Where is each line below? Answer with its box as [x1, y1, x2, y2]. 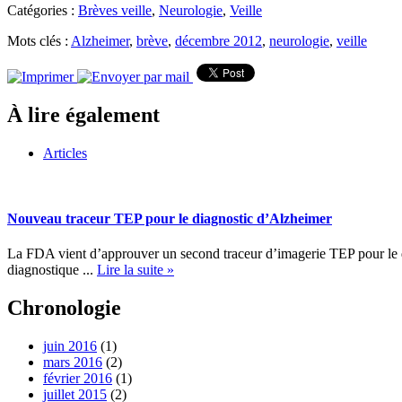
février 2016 [43, 371, 112, 387]
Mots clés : [7, 32, 71, 48]
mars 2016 [43, 354, 102, 371]
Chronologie [7, 296, 121, 320]
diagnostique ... [7, 262, 97, 278]
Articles [43, 144, 87, 161]
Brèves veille [78, 2, 152, 18]
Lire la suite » [97, 262, 174, 278]
